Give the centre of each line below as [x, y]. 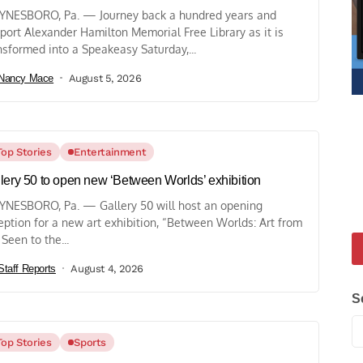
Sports [90, 343]
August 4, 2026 [107, 268]
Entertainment [110, 152]
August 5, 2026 [105, 78]
